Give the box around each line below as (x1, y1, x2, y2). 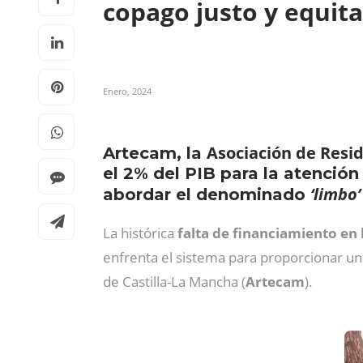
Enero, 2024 (103, 85, 152, 97)
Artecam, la (103, 143, 207, 163)
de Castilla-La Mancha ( (103, 272, 246, 291)
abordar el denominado (103, 185, 310, 204)
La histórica (103, 224, 177, 242)
